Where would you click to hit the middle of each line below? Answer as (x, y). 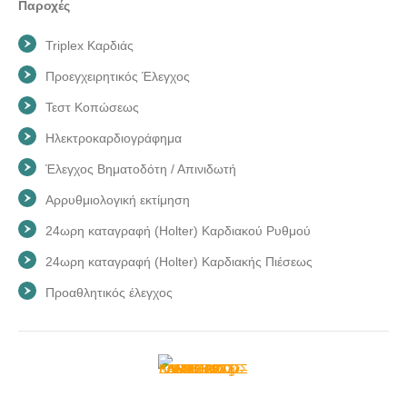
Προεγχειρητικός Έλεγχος (118, 76)
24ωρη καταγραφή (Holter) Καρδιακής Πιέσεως (179, 261)
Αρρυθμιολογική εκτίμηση (118, 199)
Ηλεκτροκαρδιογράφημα (114, 138)
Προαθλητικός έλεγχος (109, 292)
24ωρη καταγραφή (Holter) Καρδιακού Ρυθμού (178, 230)
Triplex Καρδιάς (89, 45)
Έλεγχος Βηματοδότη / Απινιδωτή (141, 169)
